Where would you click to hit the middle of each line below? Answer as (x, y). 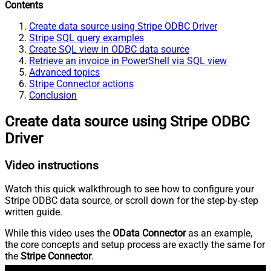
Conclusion (53, 95)
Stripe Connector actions (81, 83)
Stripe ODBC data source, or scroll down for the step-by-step (132, 201)
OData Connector (149, 233)
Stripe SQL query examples (87, 38)
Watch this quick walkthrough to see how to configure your (129, 189)
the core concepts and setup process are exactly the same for (135, 245)
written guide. (34, 212)
